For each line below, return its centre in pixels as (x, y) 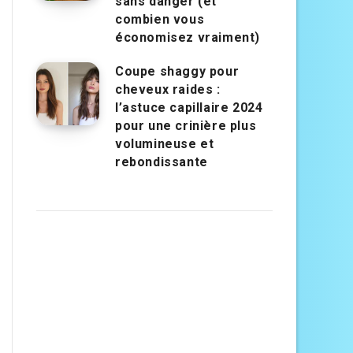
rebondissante (162, 162)
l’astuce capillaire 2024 (189, 108)
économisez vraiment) (188, 38)
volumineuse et (165, 144)
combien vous (160, 20)
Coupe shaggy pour (177, 72)
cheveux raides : (168, 90)
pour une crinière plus (186, 126)
